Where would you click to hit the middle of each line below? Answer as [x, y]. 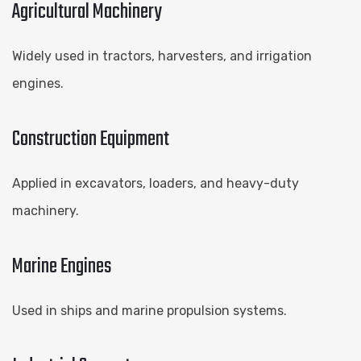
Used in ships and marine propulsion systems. [149, 310]
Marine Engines [62, 266]
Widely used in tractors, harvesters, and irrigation [162, 56]
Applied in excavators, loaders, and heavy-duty [156, 183]
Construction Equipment [91, 139]
